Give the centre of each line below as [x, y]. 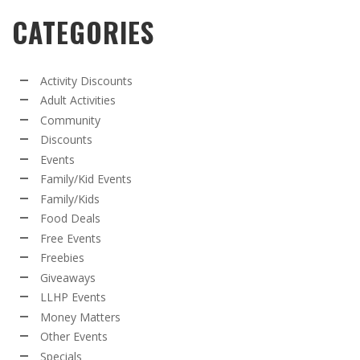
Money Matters [80, 317]
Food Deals [70, 219]
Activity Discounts [86, 80]
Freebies [62, 258]
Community [70, 120]
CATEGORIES [83, 32]
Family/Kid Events [86, 179]
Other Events [74, 337]
